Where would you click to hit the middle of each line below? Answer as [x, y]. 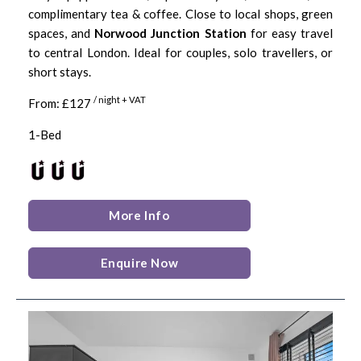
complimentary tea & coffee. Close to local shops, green [180, 14]
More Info [139, 215]
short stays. [60, 72]
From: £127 [61, 103]
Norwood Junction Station [170, 33]
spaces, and [62, 33]
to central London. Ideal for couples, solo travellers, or [180, 52]
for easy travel [290, 33]
